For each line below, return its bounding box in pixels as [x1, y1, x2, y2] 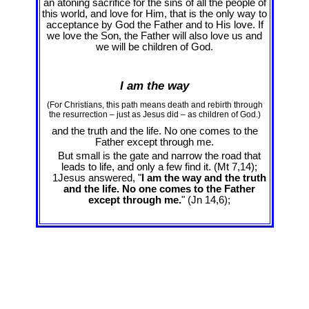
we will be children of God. [96, 41, 213, 52]
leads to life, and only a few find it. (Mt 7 [61, 161, 237, 172]
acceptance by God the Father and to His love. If [46, 19, 263, 30]
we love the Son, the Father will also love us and [47, 30, 262, 41]
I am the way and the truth [141, 172, 266, 183]
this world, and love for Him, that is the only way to [42, 8, 267, 19]
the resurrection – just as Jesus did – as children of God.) [48, 109, 261, 119]
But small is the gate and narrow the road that [58, 150, 261, 161]
